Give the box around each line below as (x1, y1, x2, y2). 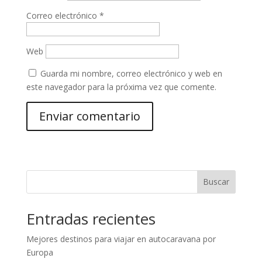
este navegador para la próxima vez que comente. (26, 81, 216, 92)
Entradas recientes (26, 208, 156, 229)
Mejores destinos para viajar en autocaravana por (26, 233, 216, 244)
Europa (26, 246, 53, 258)
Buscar (203, 176, 230, 188)
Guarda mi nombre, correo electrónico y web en (40, 67, 222, 79)
